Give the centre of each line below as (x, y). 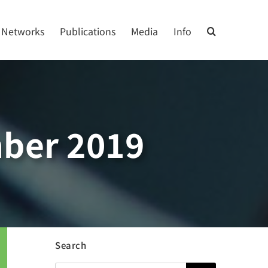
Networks (23, 31)
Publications (88, 31)
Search (71, 245)
